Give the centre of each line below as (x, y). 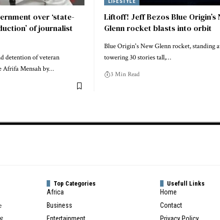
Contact (171, 205)
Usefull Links (186, 183)
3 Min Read (125, 75)
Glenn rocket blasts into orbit (159, 28)
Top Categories (75, 183)
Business (60, 205)
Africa (55, 192)
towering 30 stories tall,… (137, 58)
